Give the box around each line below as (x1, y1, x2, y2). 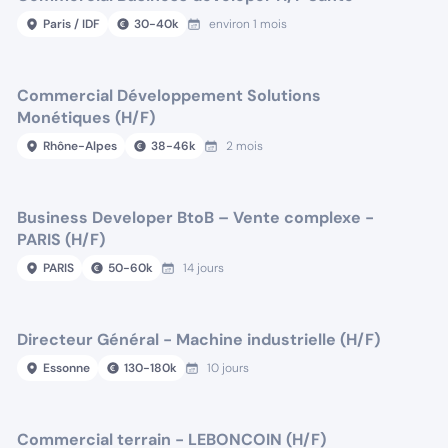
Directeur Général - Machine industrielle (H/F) (17, 329, 381, 350)
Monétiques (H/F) (17, 107, 156, 128)
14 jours (183, 260, 225, 276)
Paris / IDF (43, 16, 101, 32)
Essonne (43, 360, 91, 376)
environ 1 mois (209, 16, 288, 32)
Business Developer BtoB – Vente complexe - (17, 207, 375, 228)
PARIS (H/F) (17, 229, 106, 250)
